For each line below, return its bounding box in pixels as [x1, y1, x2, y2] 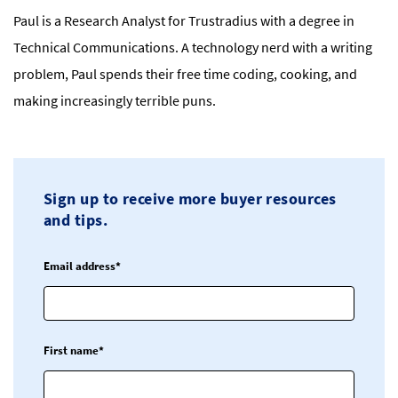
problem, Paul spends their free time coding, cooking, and [13, 65, 357, 84]
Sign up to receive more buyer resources [44, 188, 337, 210]
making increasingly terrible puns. [13, 92, 216, 110]
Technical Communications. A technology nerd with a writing [13, 38, 372, 57]
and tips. [44, 210, 108, 231]
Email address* [44, 259, 121, 275]
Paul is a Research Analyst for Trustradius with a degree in [13, 12, 354, 30]
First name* [44, 343, 104, 359]
